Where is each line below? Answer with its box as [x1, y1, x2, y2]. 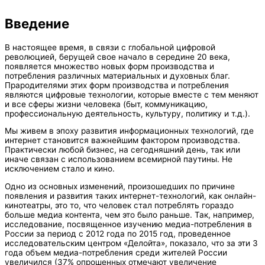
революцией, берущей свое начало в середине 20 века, [5, 51, 230, 62]
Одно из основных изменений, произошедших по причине [5, 181, 235, 191]
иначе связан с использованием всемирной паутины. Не [5, 154, 232, 164]
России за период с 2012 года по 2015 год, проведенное [5, 228, 231, 238]
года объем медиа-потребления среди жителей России [5, 247, 227, 257]
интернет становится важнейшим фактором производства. [5, 135, 240, 146]
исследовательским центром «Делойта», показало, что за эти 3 [5, 238, 258, 248]
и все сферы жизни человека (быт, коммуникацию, [5, 99, 208, 109]
